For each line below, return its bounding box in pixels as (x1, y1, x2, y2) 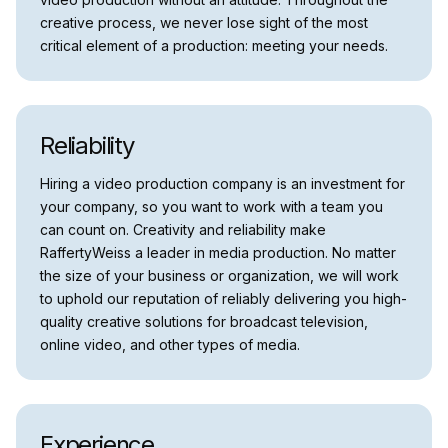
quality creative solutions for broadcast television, (40, 313, 368, 331)
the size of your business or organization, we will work (40, 267, 399, 285)
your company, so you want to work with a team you (40, 198, 383, 216)
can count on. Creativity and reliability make (40, 221, 326, 239)
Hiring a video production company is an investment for (40, 175, 405, 193)
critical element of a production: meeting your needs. (40, 37, 388, 55)
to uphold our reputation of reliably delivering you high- (40, 290, 407, 308)
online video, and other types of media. (40, 336, 300, 354)
